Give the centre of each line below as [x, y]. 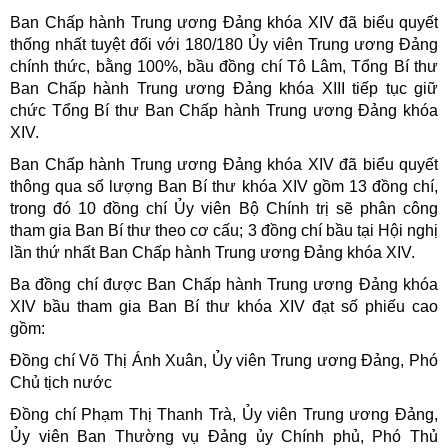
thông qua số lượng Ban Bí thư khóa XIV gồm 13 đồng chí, [224, 186]
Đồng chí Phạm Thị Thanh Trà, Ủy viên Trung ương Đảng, [224, 414]
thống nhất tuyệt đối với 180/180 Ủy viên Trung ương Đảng [224, 44]
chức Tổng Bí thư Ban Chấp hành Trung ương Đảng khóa [224, 110]
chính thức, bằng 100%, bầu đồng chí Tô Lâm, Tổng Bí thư [224, 66]
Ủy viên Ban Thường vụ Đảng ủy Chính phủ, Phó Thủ [224, 436]
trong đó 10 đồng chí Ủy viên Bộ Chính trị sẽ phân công [224, 208]
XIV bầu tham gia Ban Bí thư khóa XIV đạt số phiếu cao [224, 306]
